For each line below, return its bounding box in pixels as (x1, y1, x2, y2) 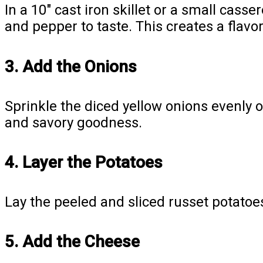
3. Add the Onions (5, 56, 137, 76)
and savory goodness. (5, 114, 142, 131)
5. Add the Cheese (5, 232, 140, 252)
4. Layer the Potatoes (5, 152, 163, 172)
